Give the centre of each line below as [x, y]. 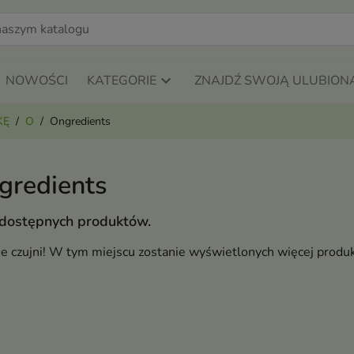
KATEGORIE [121, 81]
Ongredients [80, 122]
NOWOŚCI [36, 81]
